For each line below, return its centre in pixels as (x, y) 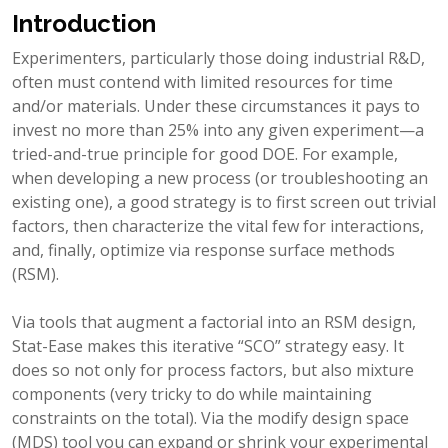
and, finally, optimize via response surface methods (203, 249)
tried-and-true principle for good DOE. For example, (205, 153)
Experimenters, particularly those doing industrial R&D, (218, 57)
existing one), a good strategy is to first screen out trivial (224, 201)
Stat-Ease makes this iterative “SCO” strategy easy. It (208, 345)
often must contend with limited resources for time (202, 81)
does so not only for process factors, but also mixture (213, 369)
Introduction (84, 23)
